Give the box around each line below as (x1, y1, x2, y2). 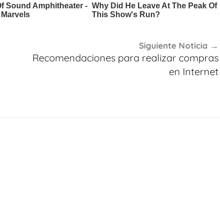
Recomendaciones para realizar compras (32, 52, 219, 64)
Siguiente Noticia (138, 40, 208, 51)
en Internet (168, 65, 219, 78)
